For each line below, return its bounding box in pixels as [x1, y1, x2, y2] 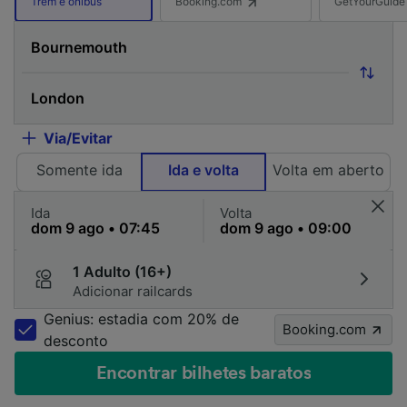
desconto [44, 332, 108, 350]
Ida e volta [168, 161, 239, 179]
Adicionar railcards [73, 283, 193, 300]
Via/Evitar [44, 129, 113, 147]
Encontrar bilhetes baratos [95, 364, 312, 382]
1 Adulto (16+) [73, 263, 172, 281]
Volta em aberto [272, 161, 384, 179]
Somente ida [35, 161, 123, 179]
